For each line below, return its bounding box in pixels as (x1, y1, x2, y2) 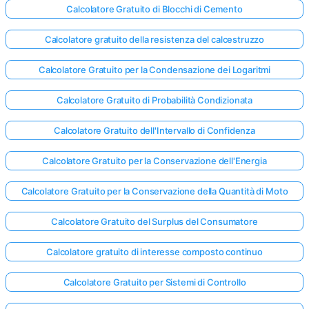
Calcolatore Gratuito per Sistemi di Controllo (63, 277, 246, 288)
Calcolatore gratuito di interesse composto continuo (46, 246, 263, 257)
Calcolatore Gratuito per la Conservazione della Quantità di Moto (21, 186, 288, 197)
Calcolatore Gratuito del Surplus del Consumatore (51, 216, 258, 227)
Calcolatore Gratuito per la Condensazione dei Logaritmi (38, 64, 271, 75)
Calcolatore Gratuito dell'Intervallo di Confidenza (54, 125, 255, 136)
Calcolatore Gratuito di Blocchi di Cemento (66, 3, 243, 14)
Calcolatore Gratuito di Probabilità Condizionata (56, 94, 253, 106)
